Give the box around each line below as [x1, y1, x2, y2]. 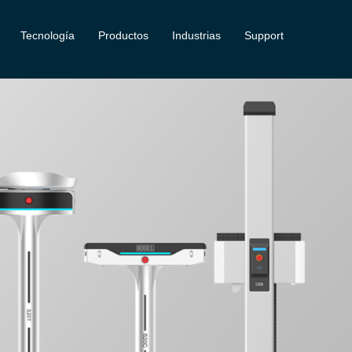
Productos [97, 29, 148, 42]
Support [244, 29, 284, 42]
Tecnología [20, 29, 75, 42]
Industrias [171, 29, 221, 42]
